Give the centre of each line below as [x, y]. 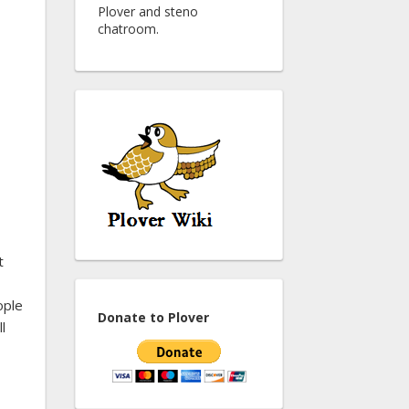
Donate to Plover [153, 318]
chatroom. [128, 29]
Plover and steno [148, 11]
